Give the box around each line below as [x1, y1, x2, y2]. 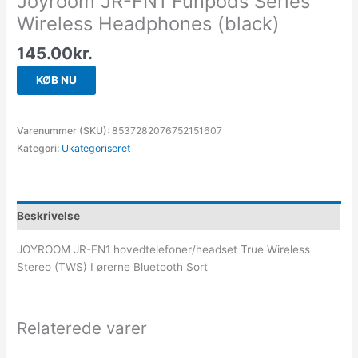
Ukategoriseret [62, 142, 131, 155]
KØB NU [36, 73, 78, 86]
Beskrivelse [17, 209, 81, 222]
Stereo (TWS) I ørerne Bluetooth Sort [17, 261, 209, 274]
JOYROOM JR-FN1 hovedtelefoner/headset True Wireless [17, 243, 311, 257]
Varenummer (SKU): [17, 125, 113, 137]
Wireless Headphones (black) [17, 11, 280, 35]
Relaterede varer [17, 318, 148, 339]
